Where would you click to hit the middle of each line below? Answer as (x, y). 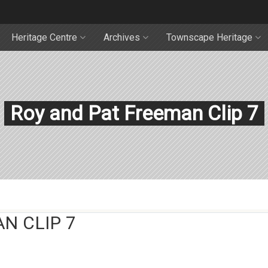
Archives (122, 37)
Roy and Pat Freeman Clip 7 (134, 113)
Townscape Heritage (209, 37)
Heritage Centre (44, 37)
